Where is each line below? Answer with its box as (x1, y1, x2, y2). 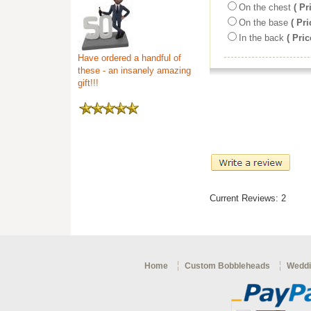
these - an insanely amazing (78, 65, 191, 76)
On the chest (239, 2, 291, 12)
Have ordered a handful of (78, 53, 181, 63)
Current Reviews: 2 (210, 193, 286, 204)
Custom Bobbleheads (184, 260, 270, 271)
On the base (239, 17, 288, 28)
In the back (239, 33, 284, 43)
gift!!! (78, 78, 99, 88)
